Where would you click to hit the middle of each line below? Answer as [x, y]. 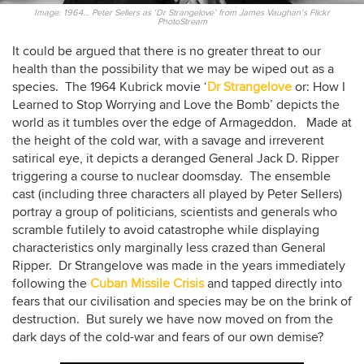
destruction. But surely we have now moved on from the [173, 319]
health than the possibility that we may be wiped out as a [173, 69]
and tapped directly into [273, 284]
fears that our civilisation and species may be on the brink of [182, 301]
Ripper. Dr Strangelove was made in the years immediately [179, 266]
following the [51, 284]
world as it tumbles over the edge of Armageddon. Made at [182, 123]
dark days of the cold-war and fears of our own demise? [168, 337]
